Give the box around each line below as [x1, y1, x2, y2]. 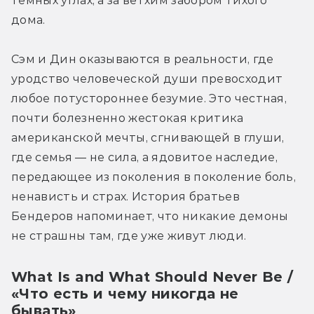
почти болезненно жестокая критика [11, 111, 244, 125]
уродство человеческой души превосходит [11, 71, 283, 86]
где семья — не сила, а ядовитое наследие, [11, 150, 278, 164]
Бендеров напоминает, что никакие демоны [11, 209, 289, 223]
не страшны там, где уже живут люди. [11, 228, 250, 243]
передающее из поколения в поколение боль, [11, 170, 296, 184]
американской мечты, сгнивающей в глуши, [11, 130, 285, 144]
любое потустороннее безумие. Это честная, [11, 91, 287, 105]
